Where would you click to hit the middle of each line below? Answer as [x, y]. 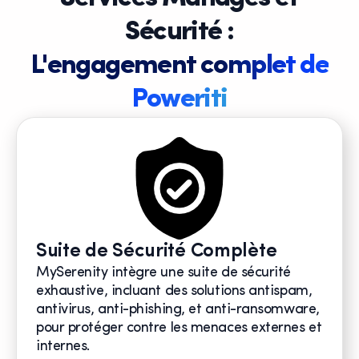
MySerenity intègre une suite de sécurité [163, 273]
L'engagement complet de [179, 67]
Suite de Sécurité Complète [157, 252]
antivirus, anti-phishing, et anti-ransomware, [178, 310]
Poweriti [179, 100]
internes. [63, 347]
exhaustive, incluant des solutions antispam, [174, 292]
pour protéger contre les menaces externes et [179, 329]
